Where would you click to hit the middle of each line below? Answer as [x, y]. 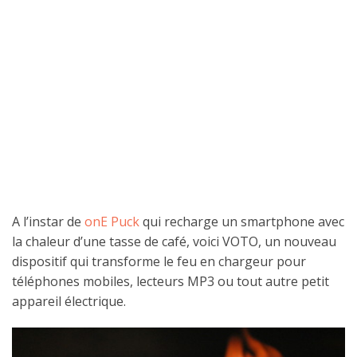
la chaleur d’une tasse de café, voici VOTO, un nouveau [174, 242]
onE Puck [112, 222]
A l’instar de [48, 222]
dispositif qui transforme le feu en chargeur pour [159, 262]
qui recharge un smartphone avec [242, 222]
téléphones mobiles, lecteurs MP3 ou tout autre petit [171, 282]
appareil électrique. [69, 302]
